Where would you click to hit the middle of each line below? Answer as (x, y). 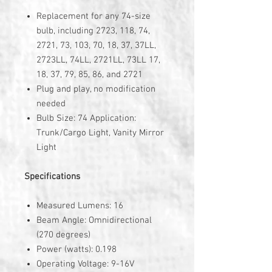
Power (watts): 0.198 (76, 250)
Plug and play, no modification (96, 89)
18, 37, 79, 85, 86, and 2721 (90, 75)
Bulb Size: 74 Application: (86, 118)
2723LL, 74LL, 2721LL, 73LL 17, (98, 60)
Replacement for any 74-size (93, 16)
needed (51, 104)
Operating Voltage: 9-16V (85, 264)
